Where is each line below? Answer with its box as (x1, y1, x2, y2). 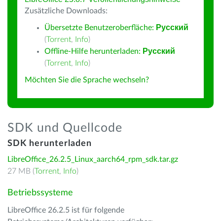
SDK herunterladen (7, 139, 92, 148)
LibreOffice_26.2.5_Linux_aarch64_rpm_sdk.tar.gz (7, 155, 178, 163)
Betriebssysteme (7, 188, 73, 197)
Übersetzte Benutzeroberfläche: (44, 24, 156, 32)
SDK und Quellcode (7, 122, 122, 134)
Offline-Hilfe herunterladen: (44, 47, 143, 55)
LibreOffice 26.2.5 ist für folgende (7, 206, 124, 214)
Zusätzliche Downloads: (25, 7, 108, 15)
